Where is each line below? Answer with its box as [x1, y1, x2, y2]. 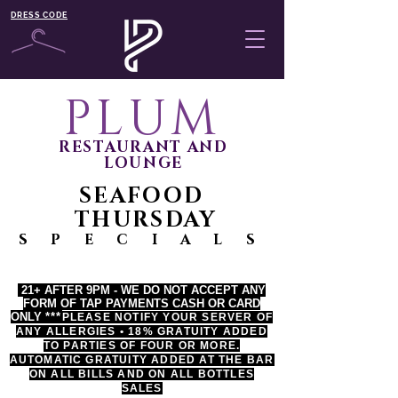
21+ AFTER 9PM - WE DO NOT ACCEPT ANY [18, 283, 266, 297]
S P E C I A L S [19, 230, 265, 250]
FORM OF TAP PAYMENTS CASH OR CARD [23, 297, 260, 310]
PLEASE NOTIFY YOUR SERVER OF [61, 311, 274, 323]
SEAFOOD [78, 182, 212, 211]
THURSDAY [74, 206, 217, 235]
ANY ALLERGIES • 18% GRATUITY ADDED [16, 325, 267, 338]
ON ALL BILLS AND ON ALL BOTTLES [28, 368, 255, 380]
